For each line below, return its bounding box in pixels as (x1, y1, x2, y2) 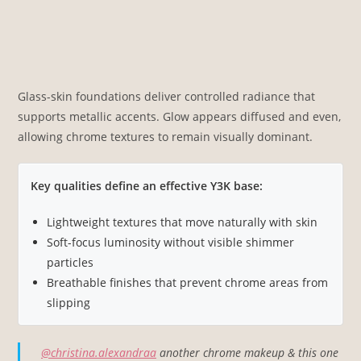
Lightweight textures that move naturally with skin (47, 214, 318, 230)
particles (47, 254, 94, 270)
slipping (47, 294, 91, 310)
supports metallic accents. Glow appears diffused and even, (18, 108, 342, 124)
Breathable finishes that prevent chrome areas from (47, 274, 329, 290)
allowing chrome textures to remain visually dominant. (18, 128, 313, 144)
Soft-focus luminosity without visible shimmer (47, 234, 295, 250)
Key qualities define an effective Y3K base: (31, 177, 263, 193)
